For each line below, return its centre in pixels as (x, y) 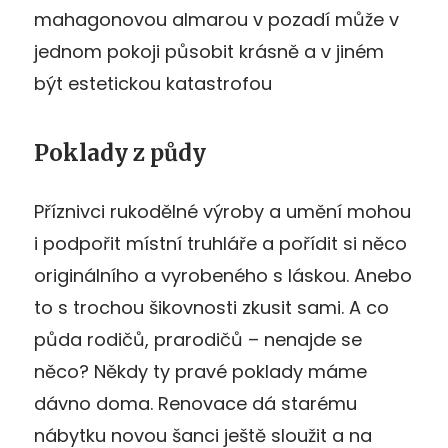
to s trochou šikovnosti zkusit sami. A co (211, 308)
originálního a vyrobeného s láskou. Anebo (223, 276)
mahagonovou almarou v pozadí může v (216, 20)
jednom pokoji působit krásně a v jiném (209, 52)
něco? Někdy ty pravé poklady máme (200, 372)
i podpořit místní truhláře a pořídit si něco (220, 244)
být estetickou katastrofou (153, 84)
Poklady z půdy (120, 153)
